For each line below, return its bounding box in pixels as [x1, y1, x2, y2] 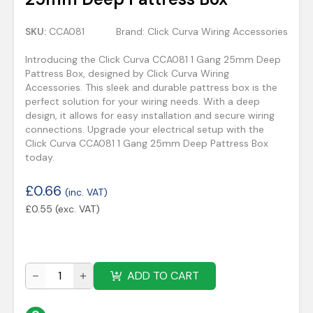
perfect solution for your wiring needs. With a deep [25, 95, 260, 108]
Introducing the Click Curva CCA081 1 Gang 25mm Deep [25, 53, 281, 66]
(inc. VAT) [65, 186, 108, 198]
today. [25, 151, 54, 163]
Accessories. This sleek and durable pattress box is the [25, 81, 277, 94]
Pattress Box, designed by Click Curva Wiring [25, 67, 229, 80]
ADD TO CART [127, 268, 199, 283]
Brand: [116, 25, 147, 38]
